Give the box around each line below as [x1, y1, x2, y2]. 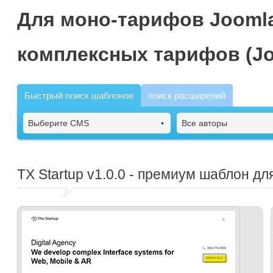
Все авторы [182, 118, 227, 128]
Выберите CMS [28, 118, 89, 128]
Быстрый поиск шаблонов [24, 90, 133, 101]
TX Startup [17, 166, 83, 182]
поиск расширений [148, 90, 225, 101]
